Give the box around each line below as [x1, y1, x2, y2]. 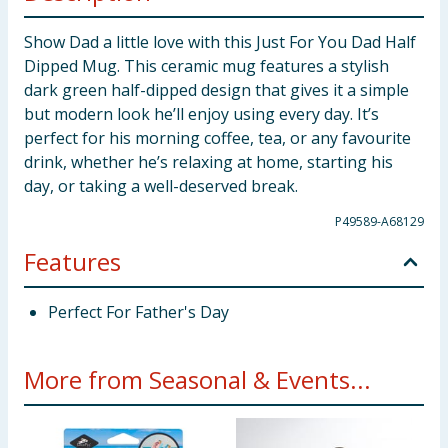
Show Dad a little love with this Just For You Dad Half [24, 31, 416, 53]
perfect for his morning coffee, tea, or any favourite [24, 127, 411, 149]
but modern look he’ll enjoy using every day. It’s [24, 103, 379, 125]
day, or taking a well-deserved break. [24, 175, 298, 197]
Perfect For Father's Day [48, 301, 229, 323]
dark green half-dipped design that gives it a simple [24, 79, 409, 101]
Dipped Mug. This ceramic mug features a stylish [24, 55, 389, 77]
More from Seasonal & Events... [24, 363, 371, 396]
